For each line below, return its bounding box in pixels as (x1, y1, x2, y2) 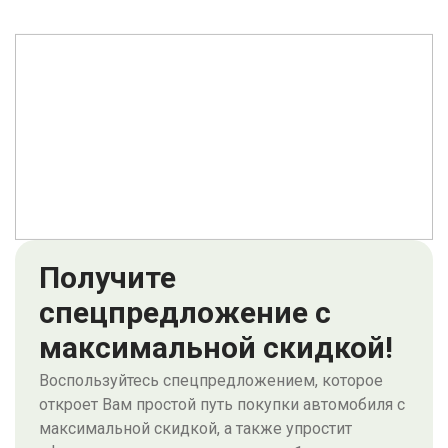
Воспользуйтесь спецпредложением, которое (39, 370, 383, 390)
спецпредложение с (39, 294, 331, 330)
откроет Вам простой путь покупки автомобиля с (39, 394, 405, 414)
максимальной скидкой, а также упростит (39, 418, 352, 438)
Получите (39, 259, 176, 295)
